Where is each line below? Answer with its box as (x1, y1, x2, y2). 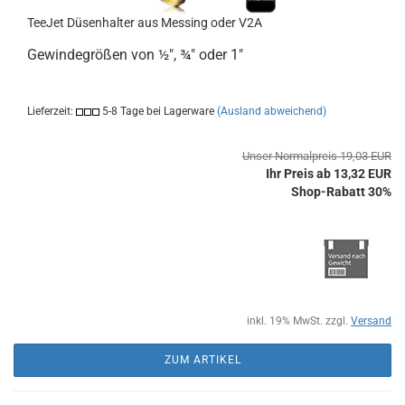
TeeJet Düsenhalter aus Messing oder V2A (27, 15, 262, 30)
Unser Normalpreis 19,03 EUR (242, 149, 391, 163)
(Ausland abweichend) (217, 105, 326, 118)
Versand (351, 315, 391, 327)
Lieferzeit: (27, 105, 76, 118)
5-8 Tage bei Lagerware (99, 105, 214, 118)
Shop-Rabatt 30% (291, 184, 391, 199)
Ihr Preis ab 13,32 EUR (266, 166, 391, 181)
